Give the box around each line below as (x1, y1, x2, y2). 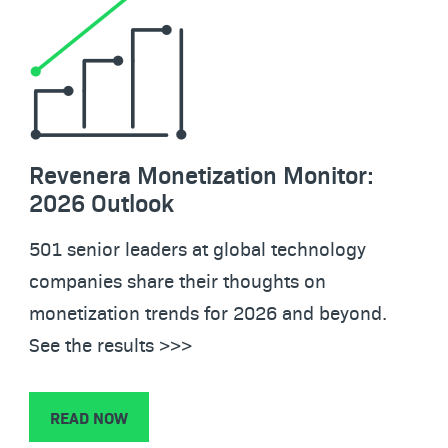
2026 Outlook (29, 186, 174, 218)
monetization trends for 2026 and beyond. (29, 299, 387, 325)
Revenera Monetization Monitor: (29, 158, 374, 190)
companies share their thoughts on (29, 267, 326, 293)
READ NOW (50, 406, 128, 428)
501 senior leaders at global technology (29, 235, 366, 261)
